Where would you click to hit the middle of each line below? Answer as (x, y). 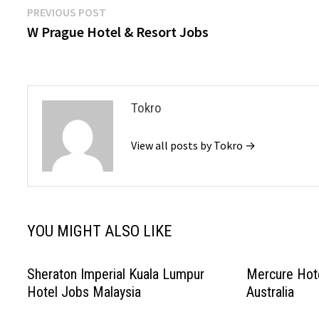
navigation (73, 42)
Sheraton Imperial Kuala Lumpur (116, 274)
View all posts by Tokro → (194, 145)
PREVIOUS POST (67, 12)
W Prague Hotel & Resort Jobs (118, 32)
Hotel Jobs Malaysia (84, 292)
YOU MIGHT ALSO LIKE (100, 231)
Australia (270, 292)
